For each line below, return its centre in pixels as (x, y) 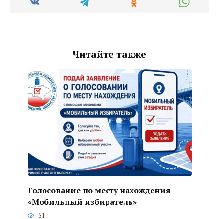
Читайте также (109, 54)
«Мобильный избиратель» (82, 202)
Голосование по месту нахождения (99, 190)
